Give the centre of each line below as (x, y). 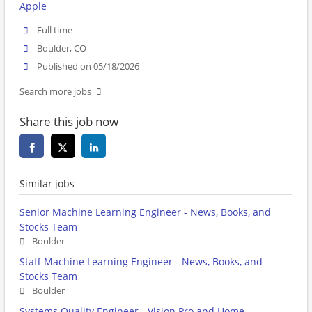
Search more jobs (55, 92)
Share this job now (69, 122)
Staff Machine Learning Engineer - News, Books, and (141, 262)
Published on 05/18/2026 (88, 67)
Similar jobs (47, 184)
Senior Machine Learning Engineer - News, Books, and (145, 212)
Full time (55, 30)
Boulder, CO (62, 49)
